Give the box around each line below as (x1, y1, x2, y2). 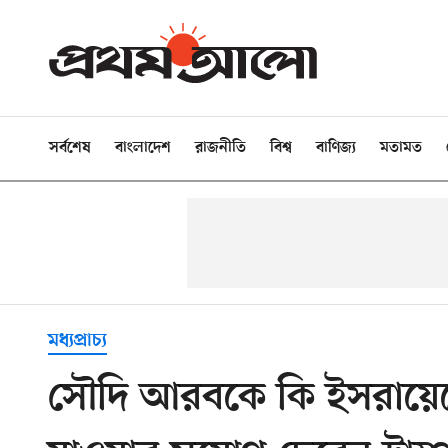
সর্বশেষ (49, 139, 91, 157)
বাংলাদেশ (115, 139, 171, 157)
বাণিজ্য (316, 139, 356, 157)
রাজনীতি (195, 139, 246, 157)
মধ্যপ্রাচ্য (48, 329, 107, 353)
